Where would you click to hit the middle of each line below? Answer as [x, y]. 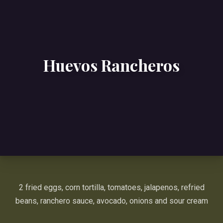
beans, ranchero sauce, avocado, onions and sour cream [111, 201]
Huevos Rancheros [111, 65]
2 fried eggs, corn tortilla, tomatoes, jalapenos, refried [111, 187]
